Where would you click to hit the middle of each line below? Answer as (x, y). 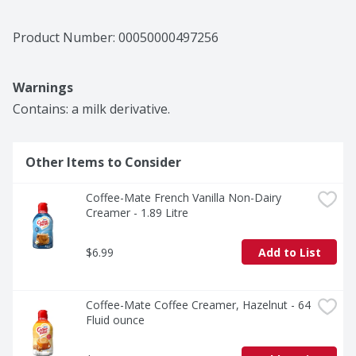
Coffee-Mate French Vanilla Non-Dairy (184, 198)
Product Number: (66, 38)
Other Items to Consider (103, 163)
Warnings (43, 88)
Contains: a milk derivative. (91, 109)
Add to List (289, 252)
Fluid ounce (115, 320)
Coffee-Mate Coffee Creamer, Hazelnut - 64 (198, 305)
